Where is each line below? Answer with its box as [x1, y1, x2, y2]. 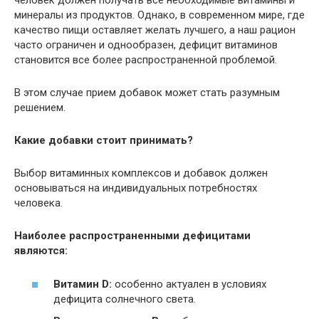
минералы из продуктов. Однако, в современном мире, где [14, 9, 305, 21]
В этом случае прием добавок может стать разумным [14, 86, 280, 99]
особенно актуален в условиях [112, 277, 266, 291]
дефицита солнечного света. [53, 292, 196, 305]
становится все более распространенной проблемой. [14, 53, 277, 66]
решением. [14, 101, 66, 114]
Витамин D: [53, 277, 112, 291]
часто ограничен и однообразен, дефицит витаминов [14, 38, 278, 51]
